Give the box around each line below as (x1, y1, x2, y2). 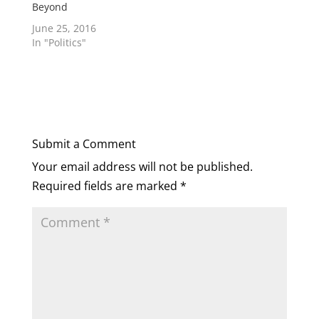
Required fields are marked (31, 177, 180, 194)
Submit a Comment (31, 135, 136, 152)
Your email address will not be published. (31, 158, 253, 174)
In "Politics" (31, 35, 86, 49)
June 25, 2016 (31, 21, 96, 35)
